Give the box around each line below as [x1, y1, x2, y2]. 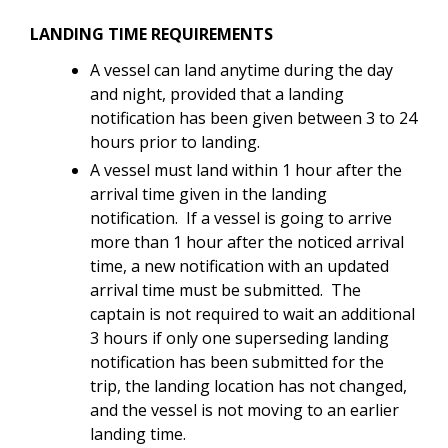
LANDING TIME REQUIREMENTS [30, 22, 273, 45]
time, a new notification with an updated [90, 254, 389, 277]
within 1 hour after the [232, 158, 402, 181]
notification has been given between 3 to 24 [90, 106, 417, 129]
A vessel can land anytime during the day [90, 58, 393, 81]
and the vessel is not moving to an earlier [90, 398, 399, 421]
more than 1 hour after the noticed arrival [90, 230, 404, 253]
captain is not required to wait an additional [90, 302, 415, 325]
